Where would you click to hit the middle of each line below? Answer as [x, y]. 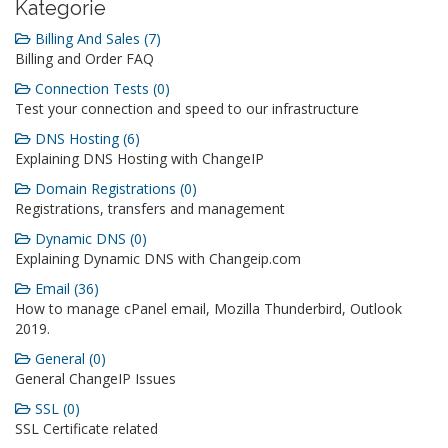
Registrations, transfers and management [150, 208]
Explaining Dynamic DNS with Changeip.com [158, 258]
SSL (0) [55, 408]
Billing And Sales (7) [96, 38]
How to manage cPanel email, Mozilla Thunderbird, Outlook [208, 308]
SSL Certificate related [86, 428]
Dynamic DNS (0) [89, 238]
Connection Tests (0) [100, 88]
